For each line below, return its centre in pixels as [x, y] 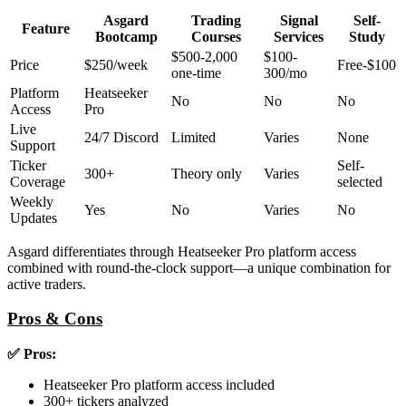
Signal [299, 20]
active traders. [47, 284]
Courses [216, 36]
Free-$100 [367, 64]
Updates [34, 217]
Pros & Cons [55, 319]
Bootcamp [126, 36]
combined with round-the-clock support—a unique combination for [199, 267]
